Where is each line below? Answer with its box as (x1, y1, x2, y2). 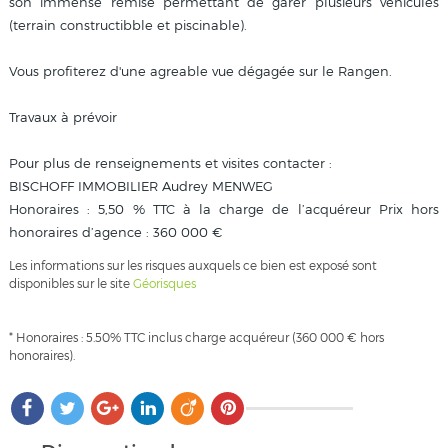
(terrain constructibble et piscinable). (8, 17, 247, 33)
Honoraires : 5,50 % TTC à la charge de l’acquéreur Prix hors (8, 201, 440, 217)
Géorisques (132, 276, 196, 292)
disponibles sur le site (8, 276, 133, 292)
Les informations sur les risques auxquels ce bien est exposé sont (8, 258, 377, 274)
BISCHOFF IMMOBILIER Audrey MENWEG (8, 178, 273, 194)
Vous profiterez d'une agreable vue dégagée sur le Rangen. (8, 63, 392, 79)
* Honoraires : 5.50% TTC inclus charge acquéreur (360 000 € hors (8, 330, 384, 346)
